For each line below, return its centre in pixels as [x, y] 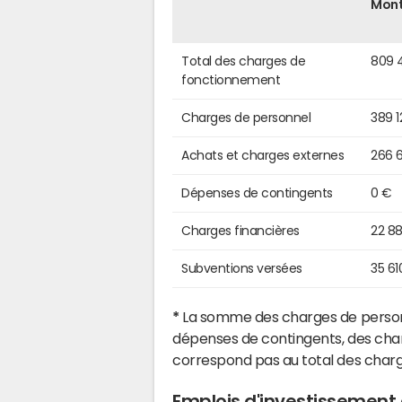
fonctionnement [231, 80]
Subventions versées [242, 269]
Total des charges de [244, 61]
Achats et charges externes [263, 156]
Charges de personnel [246, 118]
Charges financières [240, 231]
